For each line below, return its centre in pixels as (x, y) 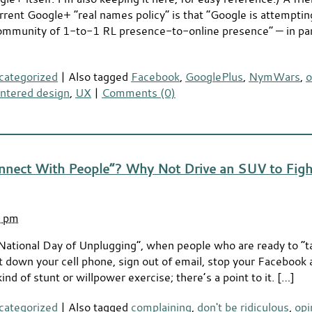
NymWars (274, 76)
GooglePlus (214, 76)
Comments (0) (139, 92)
